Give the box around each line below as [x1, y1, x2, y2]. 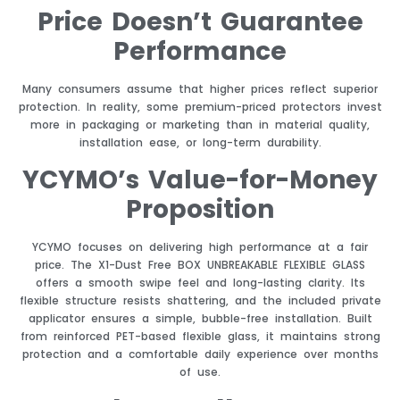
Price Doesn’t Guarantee [37, 4, 363, 40]
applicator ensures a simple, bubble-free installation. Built [28, 310, 372, 326]
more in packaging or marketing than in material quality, [30, 117, 370, 133]
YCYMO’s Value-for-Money [22, 162, 378, 197]
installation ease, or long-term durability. [79, 135, 321, 151]
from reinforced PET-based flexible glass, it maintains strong [20, 328, 380, 344]
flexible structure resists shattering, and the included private [19, 292, 381, 308]
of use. [179, 363, 221, 379]
